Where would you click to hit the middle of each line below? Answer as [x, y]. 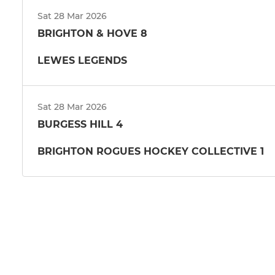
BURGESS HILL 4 [80, 124]
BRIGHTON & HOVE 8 [92, 33]
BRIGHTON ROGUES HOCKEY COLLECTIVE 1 [151, 151]
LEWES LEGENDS [82, 60]
